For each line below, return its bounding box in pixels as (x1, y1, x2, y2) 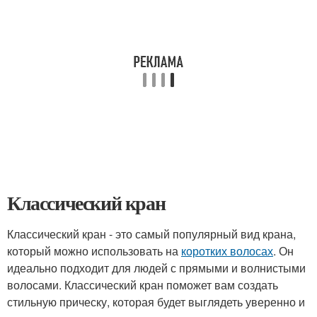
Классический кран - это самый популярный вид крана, (7, 226, 296, 242)
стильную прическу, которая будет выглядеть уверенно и (7, 294, 305, 310)
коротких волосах (181, 243, 273, 259)
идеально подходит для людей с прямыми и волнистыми (7, 260, 306, 276)
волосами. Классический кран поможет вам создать (7, 277, 278, 293)
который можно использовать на (7, 243, 181, 259)
